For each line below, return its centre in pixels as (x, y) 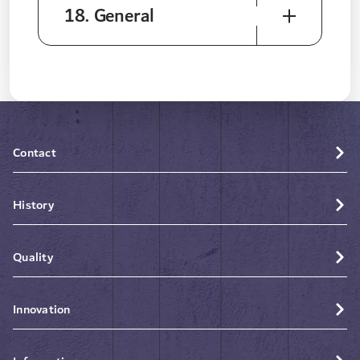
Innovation (42, 309)
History (33, 205)
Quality (33, 257)
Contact (35, 152)
